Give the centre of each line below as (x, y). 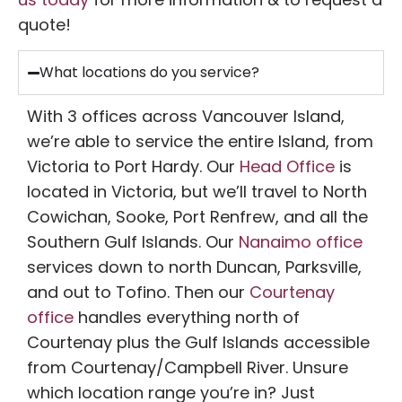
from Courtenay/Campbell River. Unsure (188, 368)
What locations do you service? (150, 73)
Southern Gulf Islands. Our (133, 242)
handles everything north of (187, 318)
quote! (44, 25)
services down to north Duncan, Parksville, (194, 267)
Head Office (287, 167)
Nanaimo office (301, 242)
